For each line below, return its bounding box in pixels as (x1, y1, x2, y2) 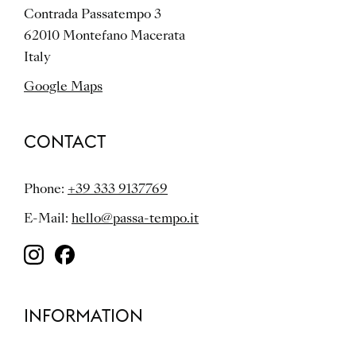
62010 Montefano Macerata (24, 25, 185, 44)
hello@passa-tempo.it (72, 208, 199, 227)
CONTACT (24, 130, 106, 153)
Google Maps (24, 76, 103, 95)
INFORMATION (24, 304, 143, 327)
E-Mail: (24, 208, 72, 227)
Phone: (24, 179, 68, 198)
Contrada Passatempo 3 (24, 4, 161, 23)
